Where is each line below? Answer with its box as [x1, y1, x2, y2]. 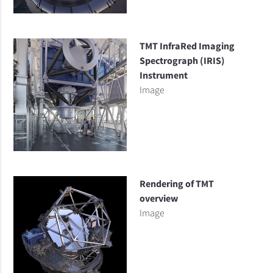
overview [139, 191, 178, 204]
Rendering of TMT [139, 177, 214, 190]
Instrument [139, 68, 188, 81]
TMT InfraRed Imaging [139, 39, 235, 52]
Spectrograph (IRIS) [139, 54, 225, 66]
